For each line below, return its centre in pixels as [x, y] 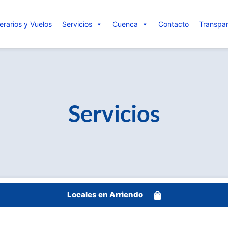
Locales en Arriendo [105, 195]
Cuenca [125, 24]
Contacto [174, 24]
